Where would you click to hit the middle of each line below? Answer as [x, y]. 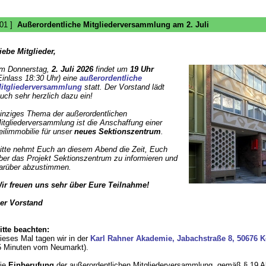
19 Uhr [142, 69]
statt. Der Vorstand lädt [123, 87]
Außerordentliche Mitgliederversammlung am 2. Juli [113, 25]
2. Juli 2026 [72, 69]
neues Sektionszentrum [117, 132]
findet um [111, 69]
